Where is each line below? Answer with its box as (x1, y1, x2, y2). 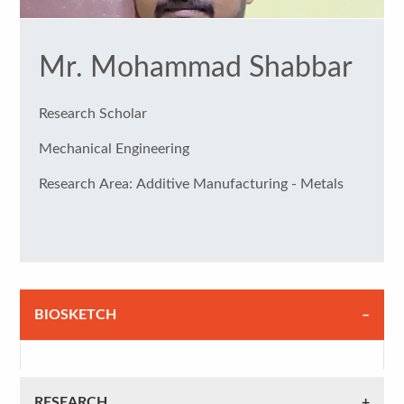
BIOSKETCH (34, 307, 117, 322)
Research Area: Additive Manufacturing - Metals (135, 176, 344, 191)
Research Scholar (38, 106, 147, 121)
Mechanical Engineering (38, 141, 189, 156)
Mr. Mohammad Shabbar (38, 52, 353, 82)
